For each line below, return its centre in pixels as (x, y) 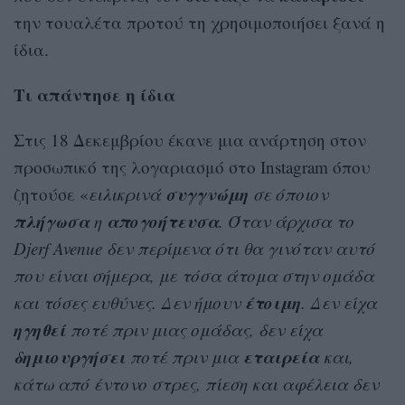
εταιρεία (281, 357)
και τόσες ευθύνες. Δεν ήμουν (129, 303)
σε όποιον (288, 194)
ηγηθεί (40, 330)
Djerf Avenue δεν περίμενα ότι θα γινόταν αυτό (194, 249)
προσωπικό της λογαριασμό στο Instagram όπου (192, 167)
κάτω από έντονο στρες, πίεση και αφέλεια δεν (196, 384)
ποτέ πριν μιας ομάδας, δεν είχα (194, 330)
